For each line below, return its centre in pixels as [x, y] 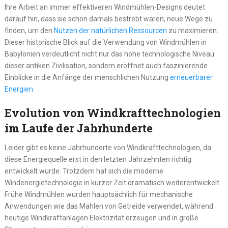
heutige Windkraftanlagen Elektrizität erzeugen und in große [101, 218]
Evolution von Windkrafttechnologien [112, 113]
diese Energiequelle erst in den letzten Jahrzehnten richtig [98, 160]
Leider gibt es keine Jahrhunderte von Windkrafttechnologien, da [108, 148]
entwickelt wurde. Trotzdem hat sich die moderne [84, 171]
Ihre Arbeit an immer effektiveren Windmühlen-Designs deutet [105, 7]
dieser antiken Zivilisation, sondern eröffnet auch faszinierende [106, 66]
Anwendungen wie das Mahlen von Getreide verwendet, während [109, 206]
